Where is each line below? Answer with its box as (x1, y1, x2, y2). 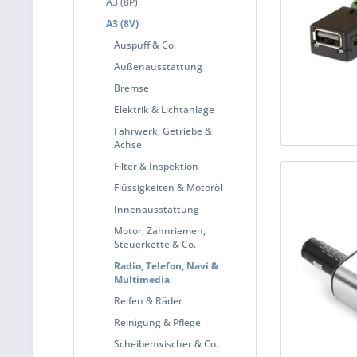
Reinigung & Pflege (114, 316, 201, 329)
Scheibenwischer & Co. (114, 337, 218, 351)
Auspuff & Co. (114, 38, 176, 52)
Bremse (114, 81, 149, 95)
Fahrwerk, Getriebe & (114, 124, 212, 138)
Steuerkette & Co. (114, 237, 196, 251)
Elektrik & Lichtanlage (114, 103, 214, 116)
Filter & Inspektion (114, 159, 198, 173)
